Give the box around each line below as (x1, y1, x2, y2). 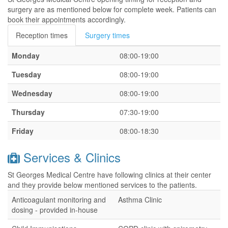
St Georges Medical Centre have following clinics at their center (8, 169, 211, 180)
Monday (12, 50, 40, 61)
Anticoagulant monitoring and (12, 194, 106, 205)
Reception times (16, 30, 68, 40)
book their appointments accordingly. (8, 14, 126, 24)
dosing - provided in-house (12, 205, 98, 215)
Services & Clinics (20, 148, 121, 166)
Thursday (12, 107, 45, 117)
